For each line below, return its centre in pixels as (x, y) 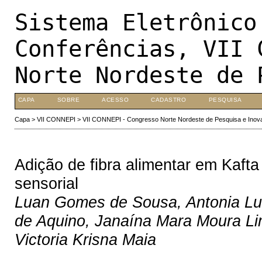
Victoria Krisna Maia (85, 239)
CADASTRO (169, 100)
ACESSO (116, 100)
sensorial (46, 183)
